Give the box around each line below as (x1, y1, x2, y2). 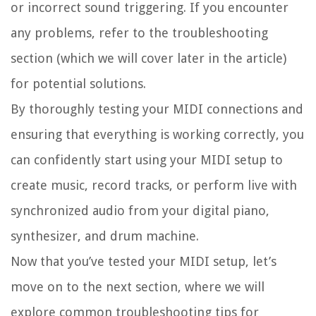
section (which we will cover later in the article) (11, 51, 286, 66)
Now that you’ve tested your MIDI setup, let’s (11, 254, 276, 269)
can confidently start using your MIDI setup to (11, 152, 283, 168)
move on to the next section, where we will (11, 279, 265, 295)
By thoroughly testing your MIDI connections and (11, 102, 303, 117)
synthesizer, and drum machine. (11, 229, 199, 244)
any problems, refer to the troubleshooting (11, 25, 268, 41)
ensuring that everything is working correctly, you (11, 127, 304, 142)
